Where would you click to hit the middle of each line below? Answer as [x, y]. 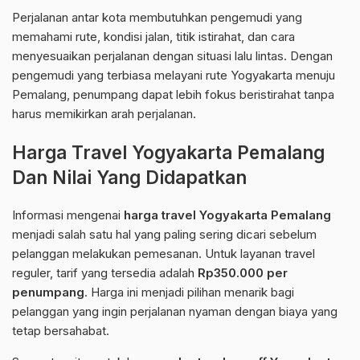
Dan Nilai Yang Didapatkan [129, 178]
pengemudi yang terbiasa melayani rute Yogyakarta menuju [174, 76]
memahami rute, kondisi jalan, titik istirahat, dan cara [153, 37]
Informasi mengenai [68, 215]
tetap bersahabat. [61, 331]
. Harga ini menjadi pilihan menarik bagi [189, 292]
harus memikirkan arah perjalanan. [104, 114]
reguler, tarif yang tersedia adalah [105, 273]
